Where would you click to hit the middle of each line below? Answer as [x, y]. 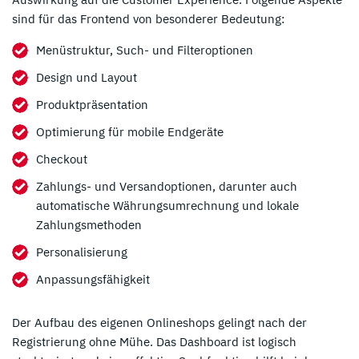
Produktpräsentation [92, 104]
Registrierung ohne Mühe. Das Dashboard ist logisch [154, 341]
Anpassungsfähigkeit [93, 279]
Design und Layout [87, 77]
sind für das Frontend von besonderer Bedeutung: [148, 18]
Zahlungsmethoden [89, 224]
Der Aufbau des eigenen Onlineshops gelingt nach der [159, 322]
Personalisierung [82, 252]
